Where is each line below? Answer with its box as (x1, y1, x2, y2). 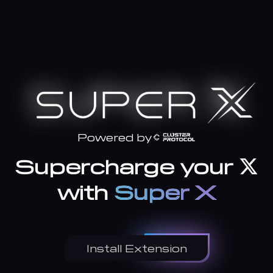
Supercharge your (15, 152, 239, 179)
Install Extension (86, 241, 187, 254)
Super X (114, 178, 216, 204)
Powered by (77, 130, 152, 143)
